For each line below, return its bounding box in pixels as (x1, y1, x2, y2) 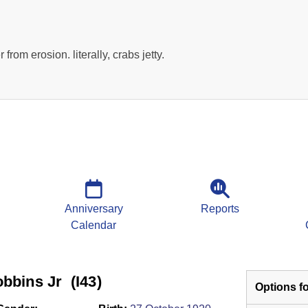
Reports (200, 202, 239, 214)
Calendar (71, 219, 116, 231)
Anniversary (64, 202, 123, 214)
